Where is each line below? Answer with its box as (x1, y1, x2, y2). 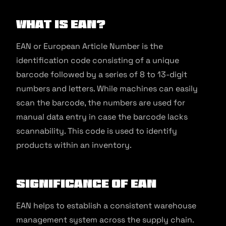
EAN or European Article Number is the (16, 41, 163, 51)
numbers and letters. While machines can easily (16, 83, 198, 94)
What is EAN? (16, 18, 105, 30)
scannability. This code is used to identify (16, 126, 177, 136)
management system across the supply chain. (16, 214, 194, 225)
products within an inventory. (16, 140, 132, 150)
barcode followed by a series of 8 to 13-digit (16, 69, 187, 80)
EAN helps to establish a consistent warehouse (16, 200, 196, 211)
